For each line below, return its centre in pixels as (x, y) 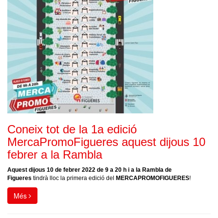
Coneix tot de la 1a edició (72, 129)
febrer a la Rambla (55, 154)
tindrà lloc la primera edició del (74, 178)
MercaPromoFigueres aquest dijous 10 (106, 142)
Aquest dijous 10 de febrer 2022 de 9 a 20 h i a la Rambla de (90, 170)
